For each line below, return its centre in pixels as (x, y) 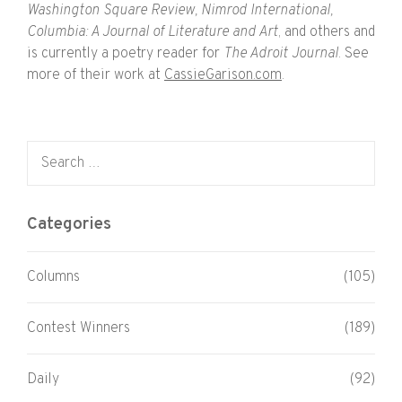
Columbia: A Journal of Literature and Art (153, 32)
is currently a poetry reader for (125, 53)
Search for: (60, 150)
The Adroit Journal (281, 53)
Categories (69, 224)
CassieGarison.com (223, 75)
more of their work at (96, 75)
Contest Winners (79, 329)
